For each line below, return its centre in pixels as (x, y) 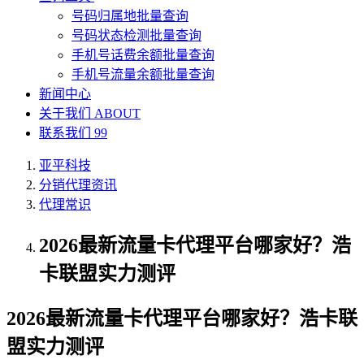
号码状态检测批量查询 (136, 35)
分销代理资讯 (78, 185)
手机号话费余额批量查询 (143, 55)
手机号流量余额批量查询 (143, 74)
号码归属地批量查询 (130, 16)
